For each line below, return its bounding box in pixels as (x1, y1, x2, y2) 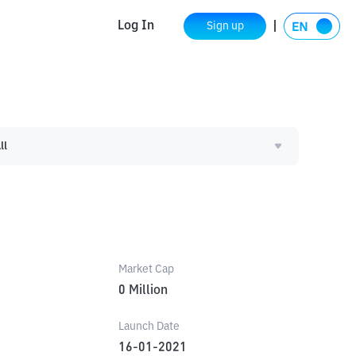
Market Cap (118, 264, 174, 275)
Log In (118, 19, 154, 33)
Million (128, 284, 168, 297)
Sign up (206, 20, 244, 32)
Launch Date (118, 321, 180, 332)
